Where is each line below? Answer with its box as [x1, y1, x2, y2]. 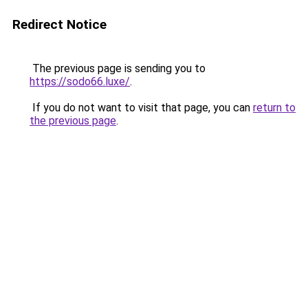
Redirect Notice [12, 16, 107, 32]
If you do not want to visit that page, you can [30, 101, 253, 114]
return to [253, 101, 296, 114]
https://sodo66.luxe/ [30, 75, 130, 88]
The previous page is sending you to [30, 62, 206, 75]
